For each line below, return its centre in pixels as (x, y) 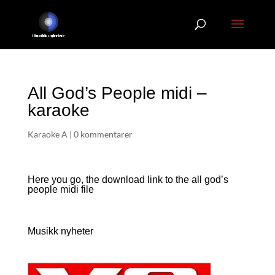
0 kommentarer (103, 134)
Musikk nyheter (60, 231)
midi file (77, 189)
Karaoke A (47, 134)
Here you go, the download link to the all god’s (128, 180)
